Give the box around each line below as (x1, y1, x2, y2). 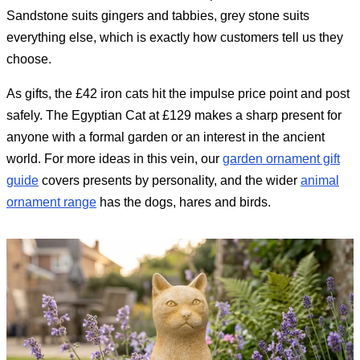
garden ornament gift (223, 151, 340, 166)
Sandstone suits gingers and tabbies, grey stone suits (6, 8, 309, 22)
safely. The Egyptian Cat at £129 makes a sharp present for (6, 108, 342, 122)
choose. (6, 51, 51, 66)
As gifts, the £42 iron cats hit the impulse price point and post (6, 86, 350, 100)
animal (301, 173, 339, 187)
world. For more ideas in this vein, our (6, 151, 223, 166)
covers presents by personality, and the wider (39, 173, 301, 187)
